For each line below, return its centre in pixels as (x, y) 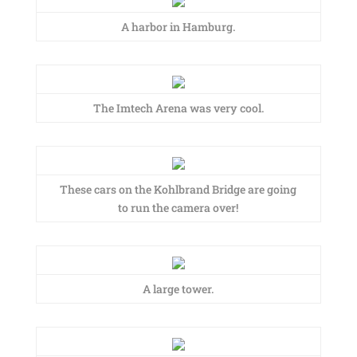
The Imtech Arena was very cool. (178, 108)
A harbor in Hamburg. (178, 27)
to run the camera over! (178, 208)
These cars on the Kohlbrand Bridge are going (178, 189)
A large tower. (178, 289)
